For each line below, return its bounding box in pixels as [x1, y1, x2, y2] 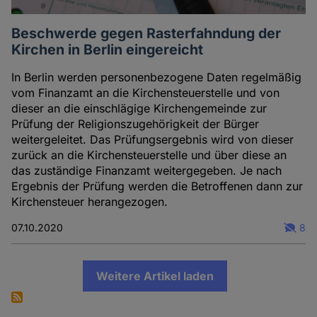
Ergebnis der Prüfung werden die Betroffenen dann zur [11, 179, 304, 194]
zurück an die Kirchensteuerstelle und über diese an [11, 148, 287, 163]
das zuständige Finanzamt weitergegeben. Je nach [11, 163, 282, 178]
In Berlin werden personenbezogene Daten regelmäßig [11, 70, 302, 85]
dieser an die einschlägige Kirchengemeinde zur [11, 101, 267, 116]
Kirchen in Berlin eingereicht [11, 41, 204, 59]
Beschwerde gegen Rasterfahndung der [11, 25, 282, 42]
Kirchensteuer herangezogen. [11, 195, 168, 209]
